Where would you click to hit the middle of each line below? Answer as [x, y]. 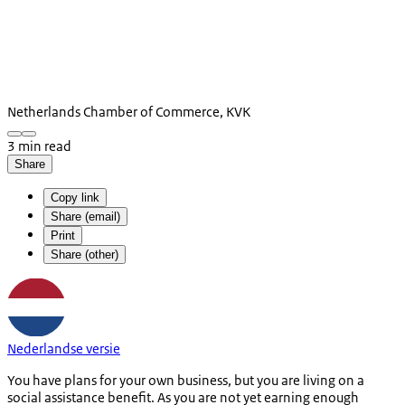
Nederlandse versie [64, 348]
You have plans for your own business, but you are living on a [186, 380]
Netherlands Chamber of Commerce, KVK [129, 111]
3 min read [39, 146]
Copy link [75, 197]
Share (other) [85, 254]
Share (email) [85, 216]
